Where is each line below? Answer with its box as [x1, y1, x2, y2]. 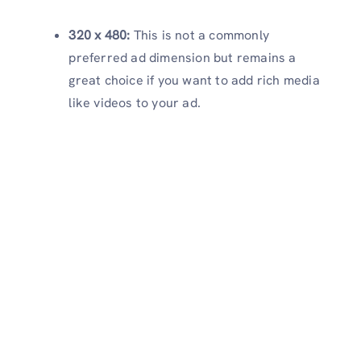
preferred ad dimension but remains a [68, 49, 297, 67]
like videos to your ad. [68, 94, 201, 112]
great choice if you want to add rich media [68, 72, 320, 89]
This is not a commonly [130, 27, 269, 44]
